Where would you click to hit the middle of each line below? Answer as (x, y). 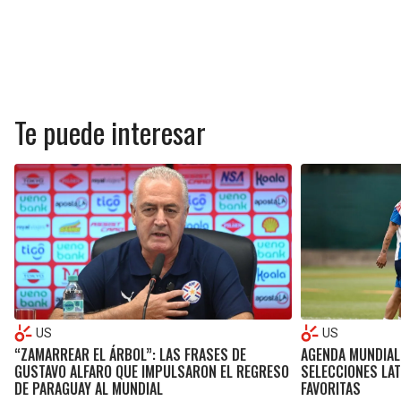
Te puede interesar (110, 132)
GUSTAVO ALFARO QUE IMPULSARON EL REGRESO (152, 372)
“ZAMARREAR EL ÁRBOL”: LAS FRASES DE (130, 355)
